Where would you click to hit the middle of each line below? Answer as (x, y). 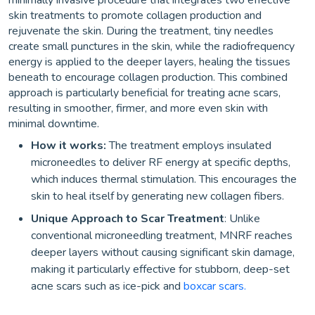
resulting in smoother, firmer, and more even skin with (138, 108)
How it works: (70, 146)
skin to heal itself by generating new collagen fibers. (157, 196)
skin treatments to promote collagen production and (135, 15)
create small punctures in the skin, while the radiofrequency (152, 46)
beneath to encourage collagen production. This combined (148, 77)
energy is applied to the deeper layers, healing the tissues (149, 62)
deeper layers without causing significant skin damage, (163, 252)
